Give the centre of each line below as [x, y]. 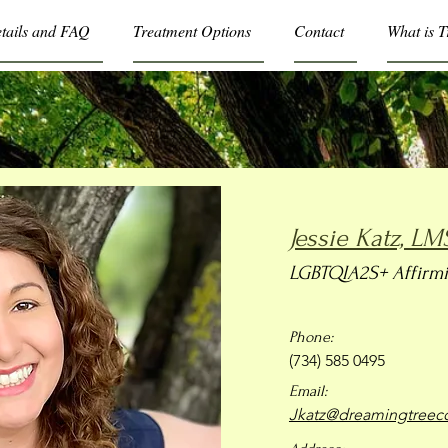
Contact [319, 30]
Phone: [310, 337]
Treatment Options [192, 30]
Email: [307, 391]
